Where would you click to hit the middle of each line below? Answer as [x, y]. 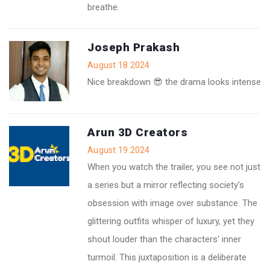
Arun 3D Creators [137, 132]
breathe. [103, 7]
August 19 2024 [119, 150]
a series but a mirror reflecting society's [166, 185]
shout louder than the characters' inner [164, 239]
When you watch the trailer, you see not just [174, 167]
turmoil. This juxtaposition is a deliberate [167, 257]
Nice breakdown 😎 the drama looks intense [174, 82]
